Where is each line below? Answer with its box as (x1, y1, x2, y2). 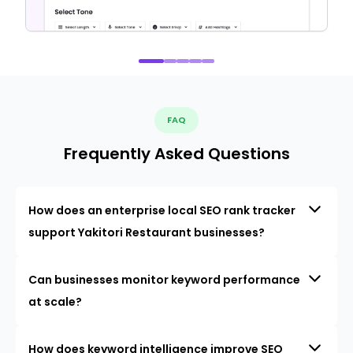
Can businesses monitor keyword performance (28, 271, 300, 288)
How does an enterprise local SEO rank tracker (28, 202, 295, 218)
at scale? (28, 293, 82, 310)
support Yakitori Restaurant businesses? (28, 224, 265, 240)
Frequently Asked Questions (63, 142, 290, 165)
